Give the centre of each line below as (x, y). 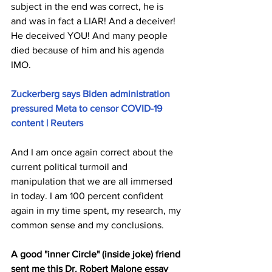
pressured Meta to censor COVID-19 (88, 108)
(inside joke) (127, 254)
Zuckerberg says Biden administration (92, 94)
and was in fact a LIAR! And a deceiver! (94, 21)
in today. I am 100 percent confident (88, 196)
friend (168, 254)
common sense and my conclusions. (87, 225)
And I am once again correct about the (93, 152)
